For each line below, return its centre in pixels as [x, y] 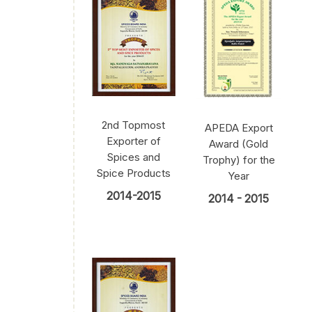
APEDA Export [239, 128]
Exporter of [133, 141]
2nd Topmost [134, 125]
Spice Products [134, 173]
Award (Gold [239, 144]
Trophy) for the [239, 160]
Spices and [134, 157]
